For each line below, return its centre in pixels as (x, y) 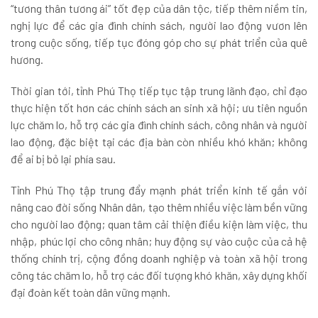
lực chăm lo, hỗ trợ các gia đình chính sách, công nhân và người (159, 125)
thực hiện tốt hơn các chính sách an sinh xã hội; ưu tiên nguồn (159, 108)
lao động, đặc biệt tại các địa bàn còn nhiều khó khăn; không (159, 142)
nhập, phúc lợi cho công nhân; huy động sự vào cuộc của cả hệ (159, 241)
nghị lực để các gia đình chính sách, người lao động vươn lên (159, 26)
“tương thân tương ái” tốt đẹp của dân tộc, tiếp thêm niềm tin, (159, 9)
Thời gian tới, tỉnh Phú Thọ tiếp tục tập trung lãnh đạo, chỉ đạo (159, 91)
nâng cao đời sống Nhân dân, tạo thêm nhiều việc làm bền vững (159, 207)
